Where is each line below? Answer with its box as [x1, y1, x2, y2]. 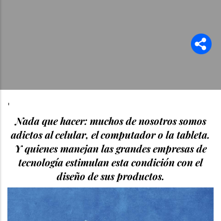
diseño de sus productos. [56, 169, 165, 183]
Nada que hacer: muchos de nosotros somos [15, 113, 206, 127]
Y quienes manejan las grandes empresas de [14, 141, 207, 155]
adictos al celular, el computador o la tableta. [11, 127, 210, 141]
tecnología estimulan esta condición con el [18, 155, 203, 169]
